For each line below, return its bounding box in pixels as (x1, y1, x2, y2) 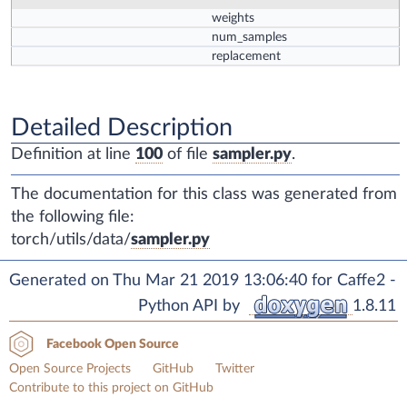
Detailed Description (11, 115, 233, 141)
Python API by (138, 298, 249, 315)
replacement (212, 50, 281, 63)
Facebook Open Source (46, 338, 179, 352)
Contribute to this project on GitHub (9, 382, 213, 395)
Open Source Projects (9, 362, 131, 376)
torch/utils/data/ (11, 232, 131, 249)
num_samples (212, 31, 287, 44)
